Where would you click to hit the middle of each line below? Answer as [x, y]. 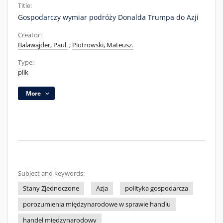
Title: [25, 6]
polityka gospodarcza [157, 188]
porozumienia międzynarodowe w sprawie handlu [97, 204]
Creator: [30, 35]
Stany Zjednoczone [51, 188]
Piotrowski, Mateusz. [103, 45]
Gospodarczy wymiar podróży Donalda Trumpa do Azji [108, 17]
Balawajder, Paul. [43, 45]
